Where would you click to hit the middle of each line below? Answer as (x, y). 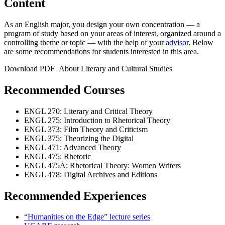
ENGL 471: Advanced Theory (73, 147)
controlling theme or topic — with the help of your (85, 42)
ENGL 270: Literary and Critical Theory (88, 111)
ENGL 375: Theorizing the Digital (79, 138)
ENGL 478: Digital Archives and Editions (91, 174)
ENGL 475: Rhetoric (58, 156)
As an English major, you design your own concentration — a (102, 24)
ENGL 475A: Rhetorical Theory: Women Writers (102, 165)
